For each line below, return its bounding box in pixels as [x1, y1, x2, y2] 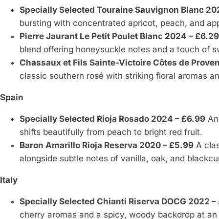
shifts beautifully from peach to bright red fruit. [20, 127, 202, 137]
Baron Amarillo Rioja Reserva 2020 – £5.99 [20, 140, 194, 151]
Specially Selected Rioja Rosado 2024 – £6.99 [20, 114, 205, 124]
